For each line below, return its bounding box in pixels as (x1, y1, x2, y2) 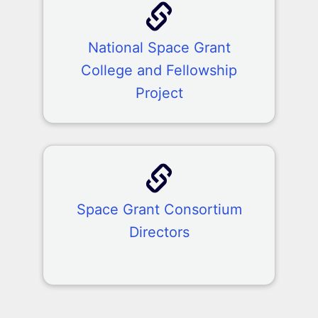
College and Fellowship (81, 62, 237, 79)
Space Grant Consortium (76, 201, 242, 218)
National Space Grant (87, 39, 231, 56)
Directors (128, 224, 190, 241)
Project (135, 84, 183, 102)
